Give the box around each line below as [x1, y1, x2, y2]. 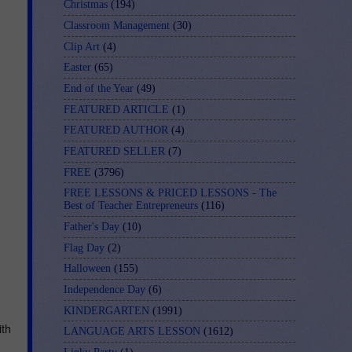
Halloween [64, 262, 111, 275]
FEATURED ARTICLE [64, 103, 169, 115]
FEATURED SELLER [64, 145, 165, 157]
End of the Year [64, 82, 134, 94]
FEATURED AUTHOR [64, 124, 168, 137]
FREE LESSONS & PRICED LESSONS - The [64, 187, 277, 200]
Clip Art [64, 40, 100, 53]
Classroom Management [64, 19, 170, 31]
